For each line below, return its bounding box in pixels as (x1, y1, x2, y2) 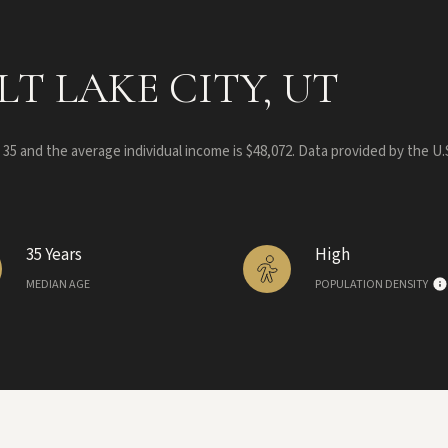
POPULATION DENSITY (314, 276, 428, 294)
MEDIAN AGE (26, 276, 91, 294)
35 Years (26, 243, 83, 268)
